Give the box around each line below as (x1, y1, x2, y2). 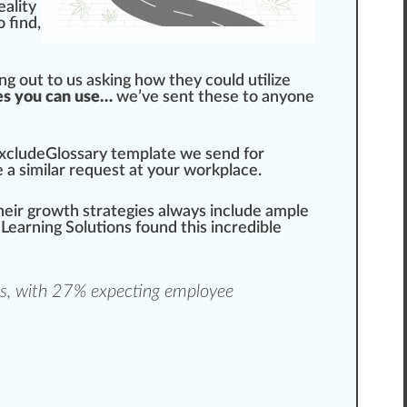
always (154, 203, 210, 221)
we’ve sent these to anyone (113, 89, 314, 106)
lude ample (231, 203, 309, 221)
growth (27, 203, 79, 221)
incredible (211, 220, 282, 237)
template (111, 146, 176, 164)
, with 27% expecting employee (7, 283, 233, 302)
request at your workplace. (65, 163, 262, 180)
